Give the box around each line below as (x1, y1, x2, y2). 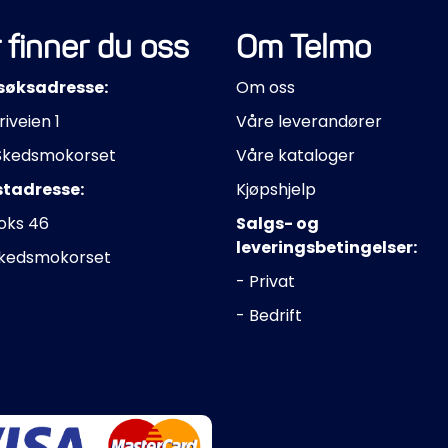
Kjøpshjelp (236, 177, 316, 201)
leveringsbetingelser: (236, 235, 417, 259)
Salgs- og (236, 211, 319, 235)
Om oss (236, 75, 295, 99)
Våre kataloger (236, 143, 355, 167)
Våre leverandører (236, 109, 382, 133)
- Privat (236, 269, 295, 293)
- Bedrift (236, 303, 302, 327)
